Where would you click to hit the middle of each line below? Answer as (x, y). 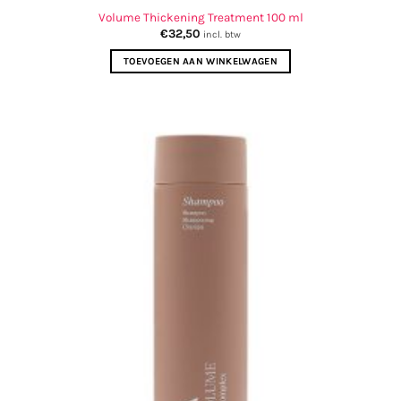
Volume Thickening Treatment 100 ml (200, 17)
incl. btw (222, 34)
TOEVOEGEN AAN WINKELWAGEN (200, 61)
